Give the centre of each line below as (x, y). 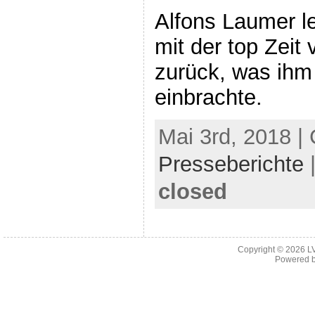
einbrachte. (208, 97)
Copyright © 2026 (273, 250)
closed (192, 191)
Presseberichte (231, 164)
